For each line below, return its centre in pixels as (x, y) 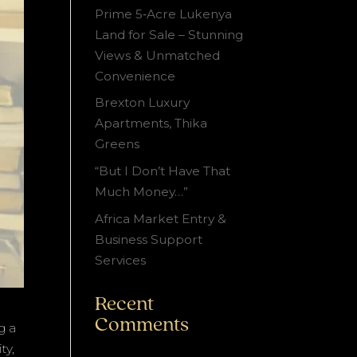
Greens (118, 144)
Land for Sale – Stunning (169, 34)
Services (121, 260)
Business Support (149, 239)
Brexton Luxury (143, 103)
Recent (125, 304)
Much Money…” (142, 192)
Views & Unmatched (158, 55)
